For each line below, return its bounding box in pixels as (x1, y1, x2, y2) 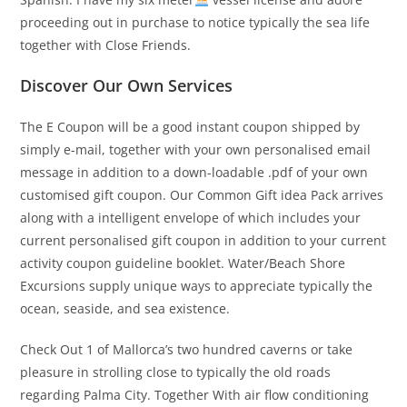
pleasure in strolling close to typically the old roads (20, 363, 332, 382)
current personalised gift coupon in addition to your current (20, 232, 387, 250)
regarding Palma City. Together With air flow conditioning (20, 386, 370, 404)
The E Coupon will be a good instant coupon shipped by (20, 118, 361, 136)
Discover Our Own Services (20, 74, 233, 97)
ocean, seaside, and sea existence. (20, 300, 231, 318)
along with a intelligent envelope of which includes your (20, 209, 362, 227)
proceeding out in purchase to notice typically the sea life (20, 14, 371, 32)
